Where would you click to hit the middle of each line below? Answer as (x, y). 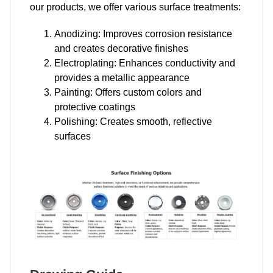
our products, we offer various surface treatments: (135, 7)
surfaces (73, 136)
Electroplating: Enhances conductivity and (145, 63)
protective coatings (95, 107)
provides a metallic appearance (122, 77)
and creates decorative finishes (121, 48)
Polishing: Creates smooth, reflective (133, 121)
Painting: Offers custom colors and (128, 92)
